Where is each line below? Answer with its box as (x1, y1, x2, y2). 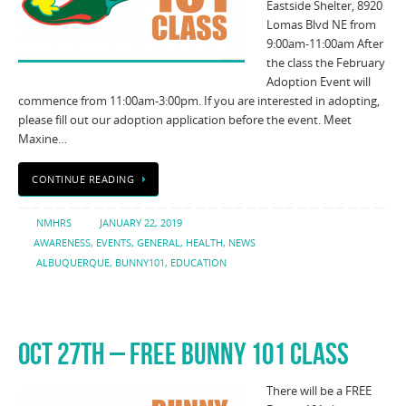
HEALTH (185, 236, 223, 249)
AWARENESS (33, 236, 91, 249)
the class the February (266, 54, 385, 71)
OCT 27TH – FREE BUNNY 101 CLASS (18, 336, 349, 371)
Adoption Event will (266, 73, 371, 90)
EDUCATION (169, 256, 227, 269)
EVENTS (95, 236, 131, 249)
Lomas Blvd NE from (266, 16, 376, 33)
